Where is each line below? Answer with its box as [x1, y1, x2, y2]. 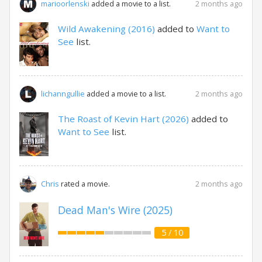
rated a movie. [59, 178, 110, 189]
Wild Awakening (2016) [58, 22, 155, 35]
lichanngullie [41, 88, 85, 99]
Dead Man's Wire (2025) [58, 202, 173, 217]
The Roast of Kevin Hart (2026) [58, 112, 189, 125]
